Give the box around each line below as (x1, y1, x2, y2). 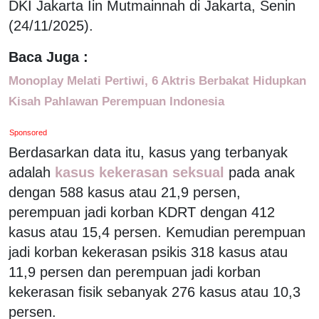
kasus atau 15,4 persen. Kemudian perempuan (9, 224, 305, 240)
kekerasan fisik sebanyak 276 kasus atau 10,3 (9, 283, 300, 300)
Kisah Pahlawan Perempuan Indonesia (9, 93, 224, 108)
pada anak (229, 164, 295, 180)
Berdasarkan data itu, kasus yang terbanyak (9, 144, 288, 160)
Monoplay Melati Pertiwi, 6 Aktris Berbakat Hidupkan (9, 73, 306, 88)
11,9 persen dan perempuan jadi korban (9, 263, 261, 280)
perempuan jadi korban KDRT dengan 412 (9, 204, 275, 220)
